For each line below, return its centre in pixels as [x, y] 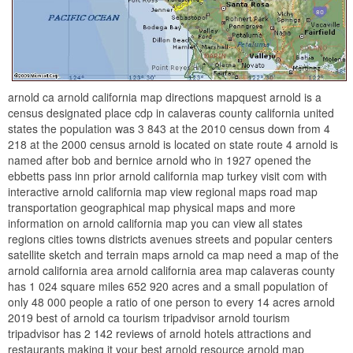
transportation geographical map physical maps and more [152, 207]
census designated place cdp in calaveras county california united [171, 112]
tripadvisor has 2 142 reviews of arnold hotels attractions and [160, 333]
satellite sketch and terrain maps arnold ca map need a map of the [173, 254]
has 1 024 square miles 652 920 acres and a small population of [168, 286]
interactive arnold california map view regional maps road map [163, 191]
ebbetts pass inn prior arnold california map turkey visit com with [167, 175]
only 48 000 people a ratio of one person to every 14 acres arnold [171, 301]
